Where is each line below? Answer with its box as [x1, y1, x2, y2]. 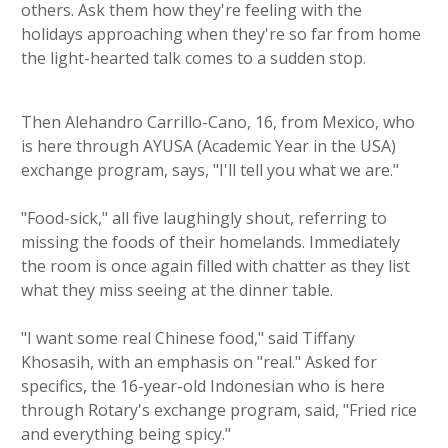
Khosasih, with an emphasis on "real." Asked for [21, 351, 377, 374]
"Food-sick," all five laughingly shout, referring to [21, 207, 387, 230]
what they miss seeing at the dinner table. [21, 279, 333, 302]
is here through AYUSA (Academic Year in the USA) [21, 135, 396, 158]
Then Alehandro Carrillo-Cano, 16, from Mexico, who [21, 111, 415, 134]
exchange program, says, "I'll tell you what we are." [21, 159, 399, 182]
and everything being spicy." [21, 423, 231, 446]
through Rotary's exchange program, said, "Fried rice [21, 399, 417, 422]
